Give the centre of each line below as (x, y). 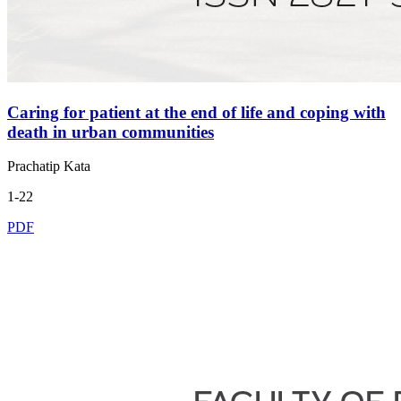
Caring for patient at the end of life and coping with (196, 112)
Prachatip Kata (49, 166)
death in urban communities (111, 132)
